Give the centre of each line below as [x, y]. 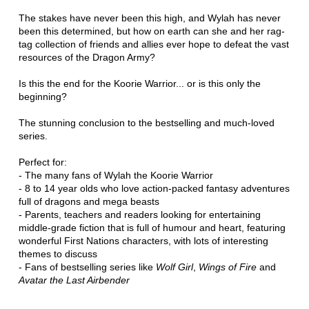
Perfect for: [42, 162]
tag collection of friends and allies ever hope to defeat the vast [153, 44]
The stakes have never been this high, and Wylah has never [149, 18]
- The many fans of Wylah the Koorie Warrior [116, 176]
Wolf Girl [174, 267]
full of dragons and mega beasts [89, 202]
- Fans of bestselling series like [87, 267]
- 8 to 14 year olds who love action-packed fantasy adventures [154, 189]
